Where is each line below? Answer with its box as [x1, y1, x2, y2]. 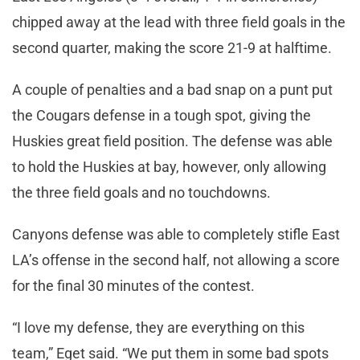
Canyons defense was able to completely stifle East [12, 225, 340, 243]
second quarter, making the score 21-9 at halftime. [12, 39, 332, 56]
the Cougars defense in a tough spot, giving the [12, 106, 311, 124]
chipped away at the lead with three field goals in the [12, 13, 346, 31]
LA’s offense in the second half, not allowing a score [12, 251, 340, 268]
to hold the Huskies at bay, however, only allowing [12, 157, 326, 175]
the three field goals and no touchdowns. [12, 183, 271, 201]
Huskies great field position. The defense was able [12, 132, 333, 149]
